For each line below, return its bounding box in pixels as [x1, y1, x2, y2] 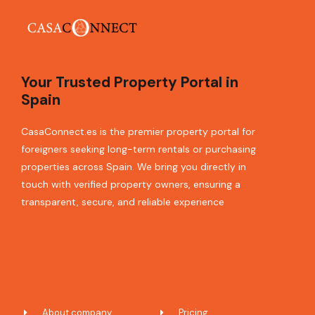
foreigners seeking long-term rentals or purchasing [21, 143, 256, 155]
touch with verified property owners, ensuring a [21, 178, 240, 191]
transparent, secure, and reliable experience [21, 195, 224, 208]
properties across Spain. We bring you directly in [21, 160, 246, 173]
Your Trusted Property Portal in [21, 72, 238, 92]
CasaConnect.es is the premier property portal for [21, 125, 255, 138]
